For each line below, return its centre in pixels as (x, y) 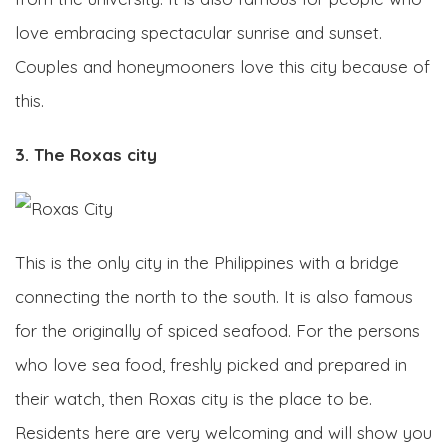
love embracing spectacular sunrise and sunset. (198, 32)
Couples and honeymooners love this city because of (222, 66)
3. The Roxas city (86, 154)
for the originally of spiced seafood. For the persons (217, 330)
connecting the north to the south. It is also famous (214, 296)
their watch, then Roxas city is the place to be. (193, 398)
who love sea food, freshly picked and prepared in (211, 364)
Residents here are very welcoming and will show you (223, 432)
